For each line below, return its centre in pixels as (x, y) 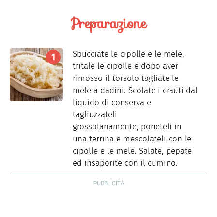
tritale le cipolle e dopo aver (125, 66)
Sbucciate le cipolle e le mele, (128, 54)
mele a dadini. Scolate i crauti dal (135, 90)
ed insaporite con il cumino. (125, 163)
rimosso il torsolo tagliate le (126, 78)
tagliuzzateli (95, 114)
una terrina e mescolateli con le (132, 139)
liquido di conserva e (112, 102)
